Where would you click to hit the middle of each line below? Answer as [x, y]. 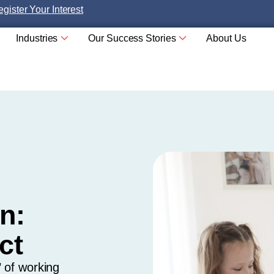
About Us [226, 38]
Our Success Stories [132, 38]
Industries [37, 38]
